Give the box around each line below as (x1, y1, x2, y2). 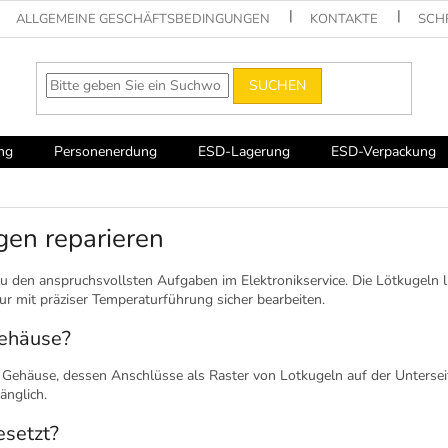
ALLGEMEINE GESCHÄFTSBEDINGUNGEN (16, 9, 271, 28)
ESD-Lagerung (198, 142, 290, 161)
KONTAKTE (310, 9, 379, 28)
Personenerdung (54, 142, 157, 161)
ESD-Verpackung (331, 142, 436, 161)
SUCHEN (249, 75, 307, 95)
